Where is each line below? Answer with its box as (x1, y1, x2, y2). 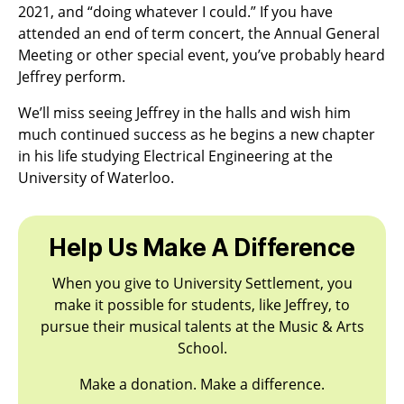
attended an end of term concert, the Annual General (18, 23, 380, 44)
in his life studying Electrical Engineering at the (18, 146, 333, 167)
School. (177, 338, 227, 359)
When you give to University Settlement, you (51, 273, 353, 294)
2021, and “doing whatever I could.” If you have (18, 2, 333, 23)
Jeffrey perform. (18, 67, 125, 87)
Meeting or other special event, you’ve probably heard (18, 45, 385, 66)
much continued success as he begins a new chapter (18, 124, 375, 145)
